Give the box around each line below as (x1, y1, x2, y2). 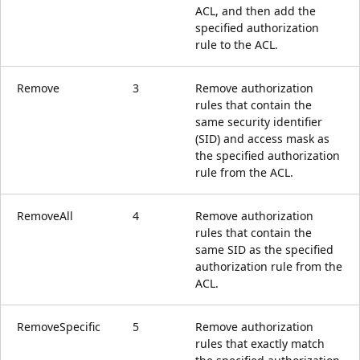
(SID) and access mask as (195, 130, 329, 146)
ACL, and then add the (195, 2, 316, 18)
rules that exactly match (195, 335, 325, 351)
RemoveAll (17, 207, 73, 223)
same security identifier (195, 113, 322, 129)
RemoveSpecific (17, 318, 100, 334)
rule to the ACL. (195, 36, 278, 52)
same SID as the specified (195, 241, 333, 257)
